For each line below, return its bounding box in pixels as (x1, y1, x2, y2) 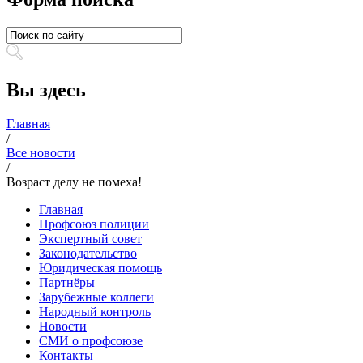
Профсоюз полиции (39, 217, 149, 232)
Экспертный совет (39, 232, 142, 246)
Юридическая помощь (39, 261, 162, 275)
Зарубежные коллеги (39, 290, 154, 305)
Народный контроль (39, 305, 151, 319)
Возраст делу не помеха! (6, 175, 142, 190)
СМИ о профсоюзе (39, 334, 143, 348)
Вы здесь (6, 79, 86, 100)
